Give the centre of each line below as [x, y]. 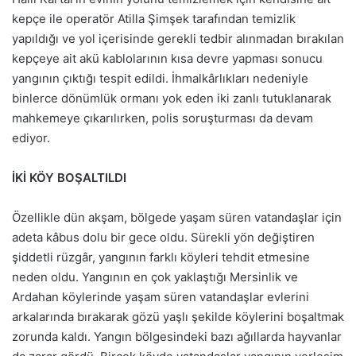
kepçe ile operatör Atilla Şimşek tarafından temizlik [154, 18]
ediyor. [31, 137]
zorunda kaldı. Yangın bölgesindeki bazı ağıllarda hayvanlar [177, 336]
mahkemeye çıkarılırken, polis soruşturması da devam [163, 118]
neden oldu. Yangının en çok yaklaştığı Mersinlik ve [155, 277]
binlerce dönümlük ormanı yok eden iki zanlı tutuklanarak [172, 98]
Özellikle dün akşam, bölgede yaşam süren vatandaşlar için [177, 217]
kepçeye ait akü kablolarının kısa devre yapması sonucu [167, 58]
